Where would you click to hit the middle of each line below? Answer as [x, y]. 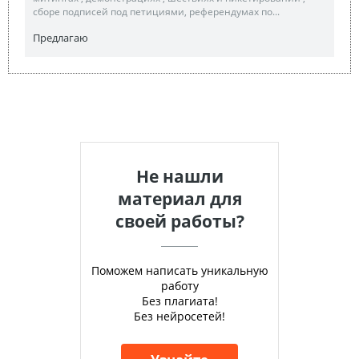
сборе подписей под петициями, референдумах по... [156, 11]
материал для [179, 198]
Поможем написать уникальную [179, 270]
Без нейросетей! [179, 316]
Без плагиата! [179, 301]
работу [179, 285]
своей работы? [179, 221]
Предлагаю [61, 37]
